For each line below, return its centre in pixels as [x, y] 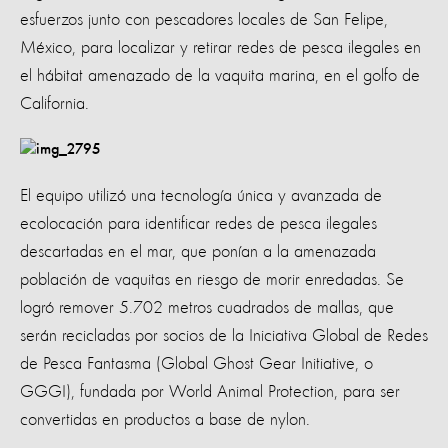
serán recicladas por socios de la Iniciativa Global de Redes [224, 335]
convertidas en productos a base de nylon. [165, 419]
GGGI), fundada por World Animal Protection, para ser [210, 391]
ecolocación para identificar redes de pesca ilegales [198, 223]
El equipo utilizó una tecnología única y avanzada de [201, 195]
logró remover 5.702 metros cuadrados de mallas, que [207, 307]
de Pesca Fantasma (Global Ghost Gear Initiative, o [196, 363]
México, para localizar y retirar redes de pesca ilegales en [220, 47]
